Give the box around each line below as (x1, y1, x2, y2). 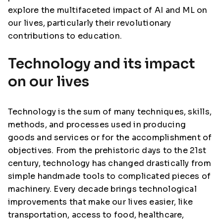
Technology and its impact (8, 55, 195, 72)
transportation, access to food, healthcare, (8, 210, 184, 220)
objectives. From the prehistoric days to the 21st (8, 145, 207, 156)
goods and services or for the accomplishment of (8, 132, 212, 143)
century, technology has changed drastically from (8, 158, 211, 168)
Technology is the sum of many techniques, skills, (8, 107, 212, 117)
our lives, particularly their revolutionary (8, 18, 171, 28)
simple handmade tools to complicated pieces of (8, 171, 211, 181)
